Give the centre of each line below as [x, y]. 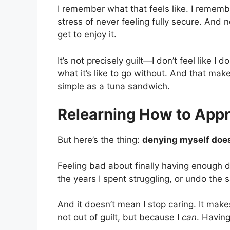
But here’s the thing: [100, 140]
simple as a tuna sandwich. [114, 86]
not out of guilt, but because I [120, 217]
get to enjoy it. [87, 35]
